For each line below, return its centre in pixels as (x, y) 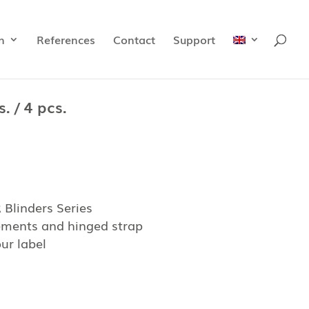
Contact (134, 39)
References (66, 39)
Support (194, 39)
